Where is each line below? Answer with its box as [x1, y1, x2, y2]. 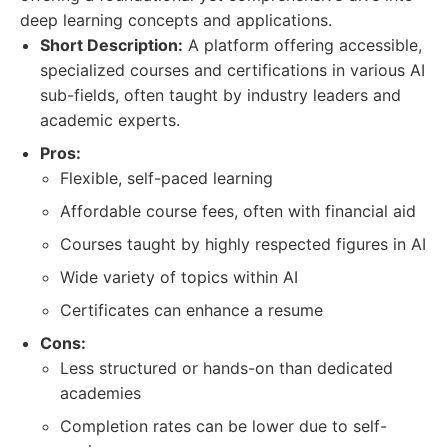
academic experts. [40, 110, 180, 130]
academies [60, 383, 141, 403]
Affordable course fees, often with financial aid [60, 201, 416, 221]
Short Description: [40, 35, 183, 55]
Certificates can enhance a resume [60, 300, 323, 320]
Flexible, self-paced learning [60, 168, 273, 188]
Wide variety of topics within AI [60, 267, 298, 287]
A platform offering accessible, [183, 35, 422, 55]
